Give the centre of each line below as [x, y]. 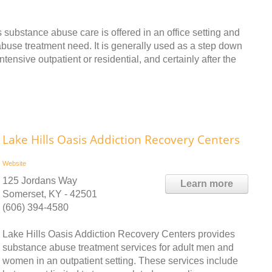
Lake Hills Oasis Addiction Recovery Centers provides [119, 234]
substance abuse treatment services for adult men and [118, 247]
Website [14, 163]
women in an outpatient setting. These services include [120, 261]
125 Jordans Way [40, 181]
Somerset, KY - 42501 [50, 194]
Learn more [207, 184]
